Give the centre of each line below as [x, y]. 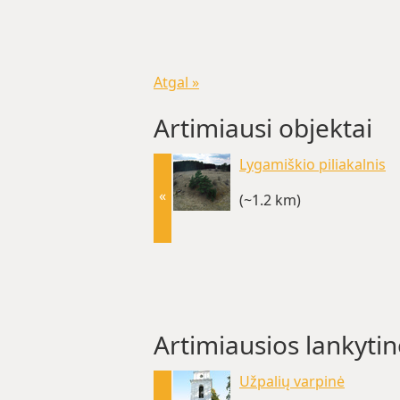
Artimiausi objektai [263, 128]
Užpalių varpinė [292, 381]
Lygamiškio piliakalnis [312, 164]
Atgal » [176, 82]
